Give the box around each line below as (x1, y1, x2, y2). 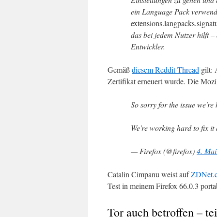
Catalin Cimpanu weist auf (108, 169, 191, 179)
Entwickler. (131, 41, 165, 51)
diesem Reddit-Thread (132, 64, 199, 75)
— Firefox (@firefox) (131, 146, 197, 156)
